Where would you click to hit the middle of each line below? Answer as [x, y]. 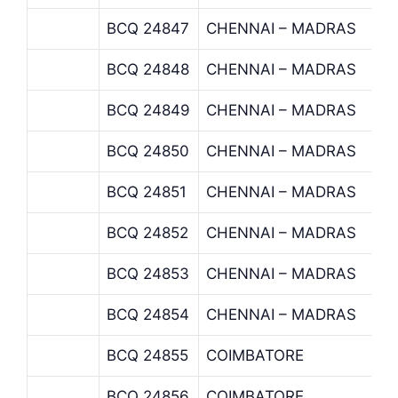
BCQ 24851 [147, 191]
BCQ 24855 [147, 355]
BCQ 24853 [148, 273]
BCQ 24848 [148, 69]
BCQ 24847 [148, 28]
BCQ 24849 [148, 110]
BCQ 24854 [148, 314]
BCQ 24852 [147, 232]
